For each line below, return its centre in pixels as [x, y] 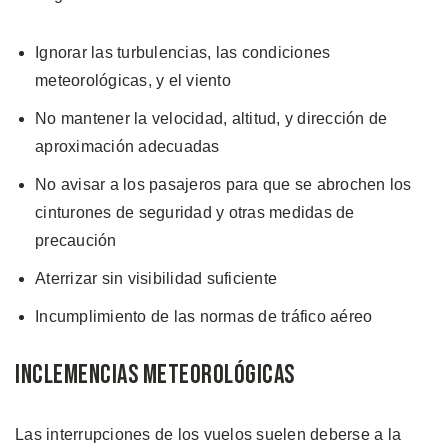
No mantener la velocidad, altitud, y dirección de [211, 118]
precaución [76, 240]
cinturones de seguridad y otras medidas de [195, 212]
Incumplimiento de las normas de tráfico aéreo [204, 316]
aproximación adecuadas [127, 146]
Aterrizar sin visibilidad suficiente [156, 278]
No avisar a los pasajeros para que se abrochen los [223, 184]
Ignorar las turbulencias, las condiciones [183, 52]
